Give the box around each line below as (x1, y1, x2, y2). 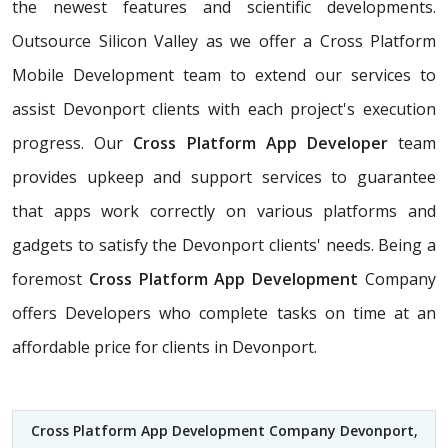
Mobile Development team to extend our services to (12, 64, 436, 87)
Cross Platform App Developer (133, 132, 388, 155)
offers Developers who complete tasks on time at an (12, 302, 436, 325)
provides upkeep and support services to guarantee (12, 166, 436, 189)
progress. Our (12, 132, 134, 155)
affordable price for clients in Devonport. (12, 336, 317, 359)
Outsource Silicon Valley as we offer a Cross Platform (12, 30, 436, 53)
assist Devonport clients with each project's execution (12, 98, 436, 121)
